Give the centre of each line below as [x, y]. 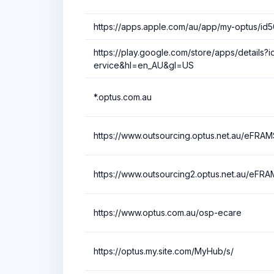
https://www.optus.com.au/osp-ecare [168, 212]
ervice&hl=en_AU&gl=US [144, 65]
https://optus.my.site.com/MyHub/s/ [164, 251]
